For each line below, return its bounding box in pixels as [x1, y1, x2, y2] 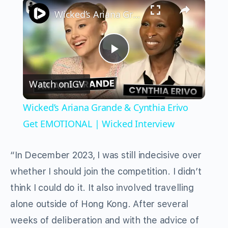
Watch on [28, 78, 70, 91]
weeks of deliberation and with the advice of [10, 215, 199, 226]
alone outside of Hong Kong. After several [10, 198, 189, 210]
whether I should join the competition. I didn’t [10, 166, 202, 177]
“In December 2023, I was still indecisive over [10, 150, 202, 161]
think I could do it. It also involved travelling [10, 182, 194, 193]
